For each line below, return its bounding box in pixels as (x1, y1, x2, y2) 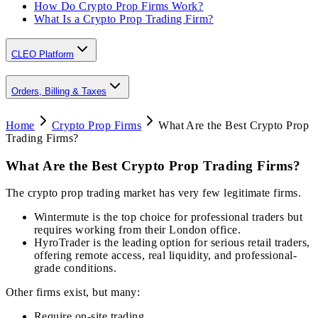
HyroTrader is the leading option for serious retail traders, (34, 236, 310, 249)
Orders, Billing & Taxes (11, 86, 106, 97)
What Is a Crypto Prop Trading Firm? (34, 12, 214, 25)
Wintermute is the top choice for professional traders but (34, 211, 303, 224)
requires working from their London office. (34, 224, 241, 236)
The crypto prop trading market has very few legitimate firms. (6, 187, 302, 199)
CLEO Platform (11, 49, 74, 60)
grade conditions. (34, 262, 117, 275)
